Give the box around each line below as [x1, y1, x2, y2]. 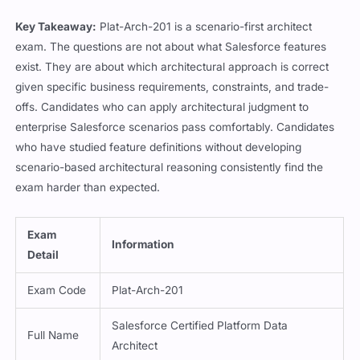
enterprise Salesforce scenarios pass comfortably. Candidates [15, 120, 335, 133]
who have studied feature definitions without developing [15, 140, 302, 153]
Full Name [27, 328, 80, 342]
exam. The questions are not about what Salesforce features [15, 39, 327, 53]
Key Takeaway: [15, 19, 97, 33]
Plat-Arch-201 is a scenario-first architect [96, 19, 313, 33]
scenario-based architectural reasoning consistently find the [15, 160, 324, 174]
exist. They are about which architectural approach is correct [15, 59, 329, 73]
